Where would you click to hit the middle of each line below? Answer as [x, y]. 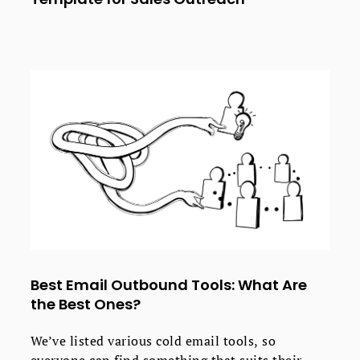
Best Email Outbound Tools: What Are [168, 284]
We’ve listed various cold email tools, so [153, 340]
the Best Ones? [85, 304]
